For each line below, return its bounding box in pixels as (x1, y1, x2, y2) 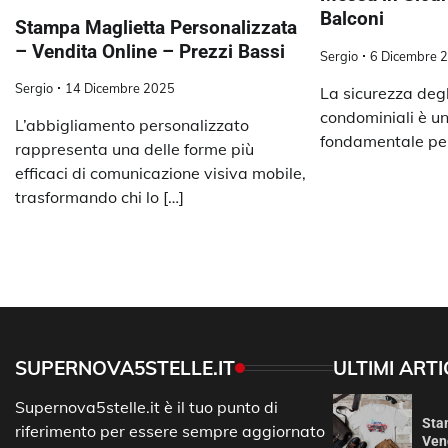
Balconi (319, 7, 384, 31)
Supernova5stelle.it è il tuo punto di (15, 397, 278, 418)
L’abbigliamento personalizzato (15, 115, 249, 136)
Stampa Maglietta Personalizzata (15, 15, 297, 39)
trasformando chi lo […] (15, 187, 184, 208)
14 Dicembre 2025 (65, 80, 175, 97)
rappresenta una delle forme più (15, 139, 254, 160)
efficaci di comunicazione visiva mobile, (15, 163, 306, 184)
